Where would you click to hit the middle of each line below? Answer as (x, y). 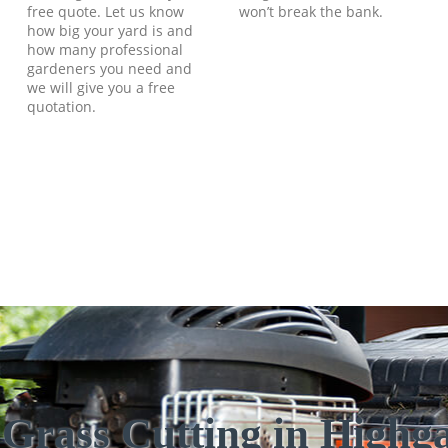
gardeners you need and (110, 68)
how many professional (105, 49)
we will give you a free (101, 87)
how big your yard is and (110, 30)
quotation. (62, 106)
